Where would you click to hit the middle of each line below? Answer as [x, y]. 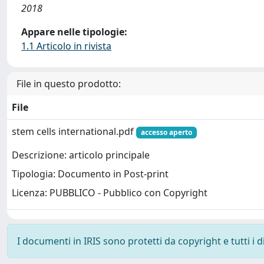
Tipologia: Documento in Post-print [90, 174]
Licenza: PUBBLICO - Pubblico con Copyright [110, 193]
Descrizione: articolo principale [81, 155]
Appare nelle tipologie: [74, 32]
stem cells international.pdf [74, 131]
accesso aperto [166, 132]
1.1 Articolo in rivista [66, 46]
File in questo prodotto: [69, 84]
